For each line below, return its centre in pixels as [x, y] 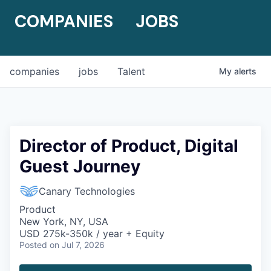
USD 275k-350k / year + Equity [92, 233]
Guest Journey [80, 166]
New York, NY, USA [64, 221]
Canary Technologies [87, 191]
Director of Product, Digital [129, 146]
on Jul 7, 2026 [77, 245]
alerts [245, 71]
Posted [33, 245]
